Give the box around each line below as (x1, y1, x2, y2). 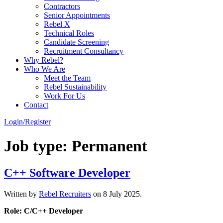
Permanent (72, 137, 147, 155)
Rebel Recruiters (39, 189, 91, 198)
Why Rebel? (24, 56, 63, 64)
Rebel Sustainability (44, 83, 107, 91)
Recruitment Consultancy (44, 47, 123, 55)
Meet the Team (44, 74, 91, 82)
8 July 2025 (103, 189, 140, 198)
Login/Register (4, 117, 51, 126)
